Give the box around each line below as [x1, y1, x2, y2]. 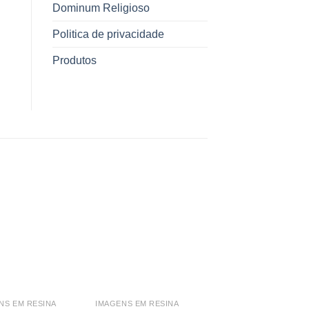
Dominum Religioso [52, 2, 150, 14]
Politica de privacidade [52, 28, 164, 41]
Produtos [52, 54, 97, 67]
